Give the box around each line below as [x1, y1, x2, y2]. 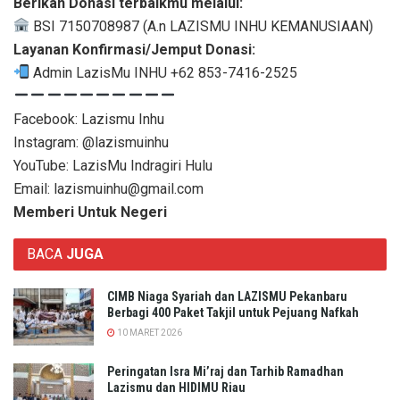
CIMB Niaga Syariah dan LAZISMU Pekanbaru [107, 288, 347, 304]
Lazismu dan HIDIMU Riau [107, 379, 246, 395]
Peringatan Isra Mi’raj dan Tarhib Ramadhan [107, 363, 344, 379]
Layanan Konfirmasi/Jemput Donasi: [13, 40, 255, 58]
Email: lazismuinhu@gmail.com [13, 179, 204, 197]
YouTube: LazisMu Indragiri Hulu [13, 156, 212, 174]
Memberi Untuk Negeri [13, 203, 167, 221]
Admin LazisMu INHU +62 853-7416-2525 [29, 63, 298, 81]
